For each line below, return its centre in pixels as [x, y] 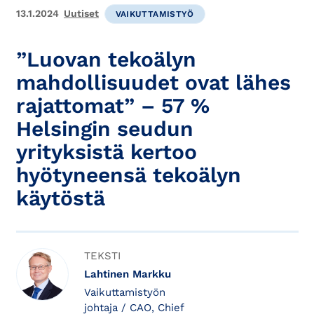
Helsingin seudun [104, 128]
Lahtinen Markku [128, 274]
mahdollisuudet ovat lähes [153, 82]
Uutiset [81, 14]
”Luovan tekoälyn [106, 59]
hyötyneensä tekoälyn [128, 175]
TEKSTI [102, 256]
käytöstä [60, 198]
